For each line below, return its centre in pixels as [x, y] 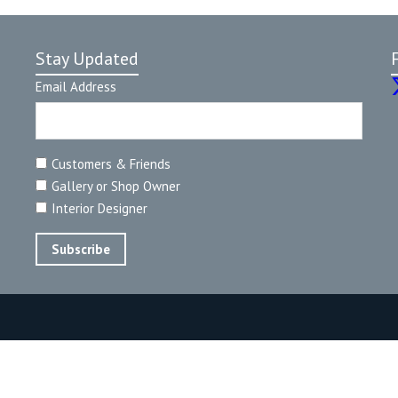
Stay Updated [87, 58]
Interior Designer [99, 208]
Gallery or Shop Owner [115, 186]
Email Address [76, 86]
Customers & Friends [111, 163]
